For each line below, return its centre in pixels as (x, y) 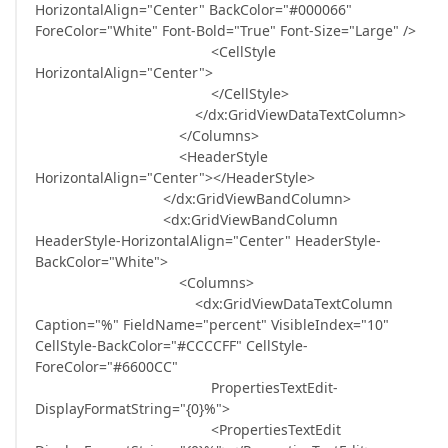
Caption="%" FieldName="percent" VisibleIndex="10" (212, 324)
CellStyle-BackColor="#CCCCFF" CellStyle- (171, 345)
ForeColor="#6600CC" (106, 366)
